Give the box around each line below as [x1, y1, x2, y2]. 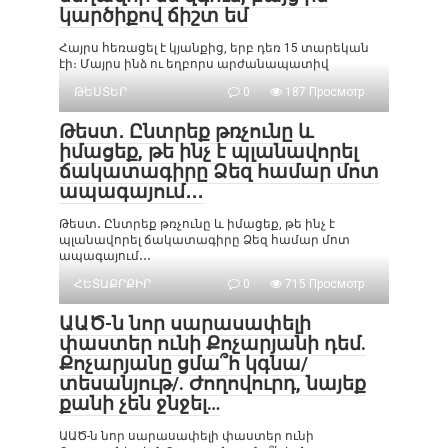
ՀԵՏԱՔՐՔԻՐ [74, 277, 151, 291]
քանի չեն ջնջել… [59, 392, 220, 415]
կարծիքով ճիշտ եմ [59, 4, 248, 27]
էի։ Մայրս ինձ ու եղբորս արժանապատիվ [59, 57, 329, 71]
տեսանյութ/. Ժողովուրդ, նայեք [59, 372, 366, 395]
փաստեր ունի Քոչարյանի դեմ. [59, 332, 366, 355]
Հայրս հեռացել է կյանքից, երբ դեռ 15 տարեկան [59, 41, 369, 55]
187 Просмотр [282, 85, 364, 99]
